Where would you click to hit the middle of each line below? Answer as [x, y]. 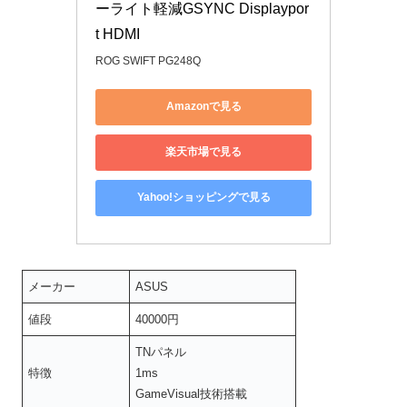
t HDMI [118, 34]
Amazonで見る [203, 107]
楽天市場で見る [203, 152]
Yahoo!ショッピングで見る [203, 198]
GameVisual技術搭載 [192, 394]
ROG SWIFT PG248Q [148, 60]
